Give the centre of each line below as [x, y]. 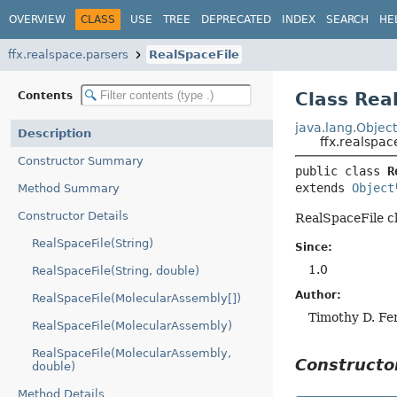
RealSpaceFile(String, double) [116, 271]
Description [54, 133]
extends [324, 188]
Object [374, 188]
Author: [319, 296]
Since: [314, 248]
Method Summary [69, 188]
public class [342, 171]
